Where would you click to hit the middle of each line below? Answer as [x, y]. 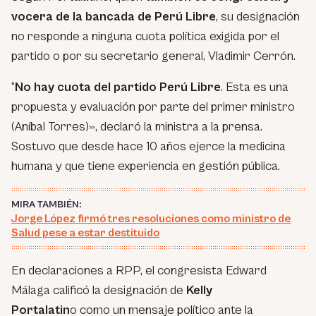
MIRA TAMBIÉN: [46, 205]
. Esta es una [255, 87]
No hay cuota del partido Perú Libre [118, 87]
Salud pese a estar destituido [85, 233]
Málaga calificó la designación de [97, 291]
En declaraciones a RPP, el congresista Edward [139, 271]
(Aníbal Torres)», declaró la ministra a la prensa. [137, 127]
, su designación [258, 17]
